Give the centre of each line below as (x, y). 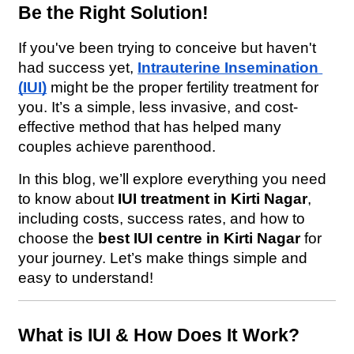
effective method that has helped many (150, 126)
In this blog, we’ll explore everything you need (173, 179)
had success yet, (78, 67)
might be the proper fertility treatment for (183, 87)
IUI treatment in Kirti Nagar (213, 198)
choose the (58, 238)
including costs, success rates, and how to (162, 218)
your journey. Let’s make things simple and (163, 258)
